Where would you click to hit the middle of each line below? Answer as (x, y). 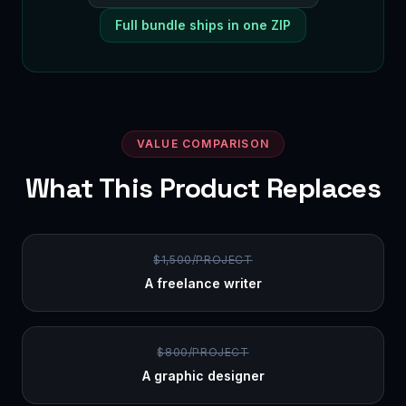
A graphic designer (203, 376)
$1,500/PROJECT (203, 260)
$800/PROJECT (203, 352)
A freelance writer (203, 283)
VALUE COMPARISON (203, 144)
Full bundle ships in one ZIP (203, 25)
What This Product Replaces (203, 188)
